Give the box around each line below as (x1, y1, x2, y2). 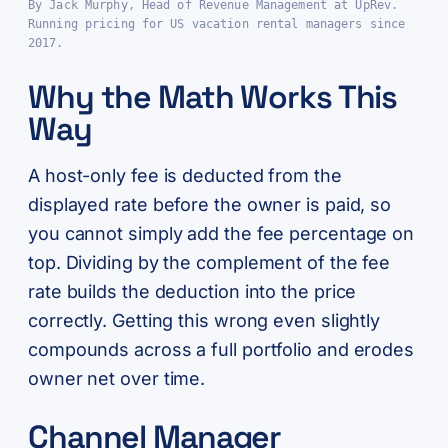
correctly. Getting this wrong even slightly (28, 310, 381, 332)
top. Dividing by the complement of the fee (28, 252, 391, 274)
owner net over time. (28, 368, 206, 390)
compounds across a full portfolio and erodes (28, 339, 415, 361)
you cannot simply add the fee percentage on (28, 223, 415, 245)
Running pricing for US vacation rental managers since (28, 17, 406, 32)
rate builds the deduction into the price (28, 281, 357, 303)
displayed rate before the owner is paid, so (28, 194, 392, 216)
